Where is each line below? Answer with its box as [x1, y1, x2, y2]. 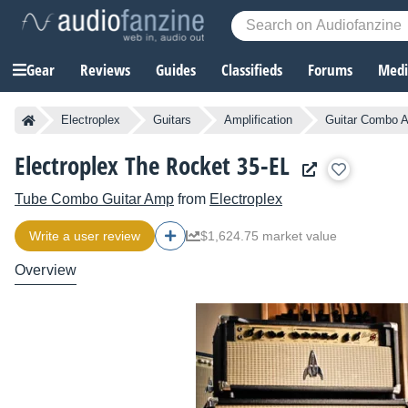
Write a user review [29, 229, 140, 244]
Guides [156, 59, 196, 81]
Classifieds [221, 59, 282, 81]
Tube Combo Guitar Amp [15, 191, 174, 208]
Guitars [153, 113, 191, 127]
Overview [15, 262, 77, 279]
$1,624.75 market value [200, 229, 337, 244]
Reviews [80, 59, 130, 81]
